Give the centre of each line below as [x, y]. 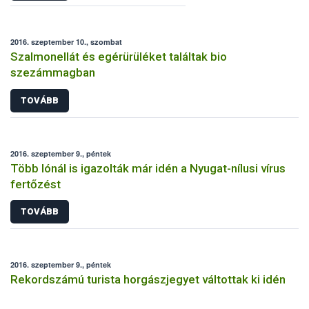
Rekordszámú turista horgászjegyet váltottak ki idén [148, 280]
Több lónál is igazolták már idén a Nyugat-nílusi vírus [148, 168]
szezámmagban [53, 73]
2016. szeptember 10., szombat [66, 42]
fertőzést [36, 184]
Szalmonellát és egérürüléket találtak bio [119, 57]
